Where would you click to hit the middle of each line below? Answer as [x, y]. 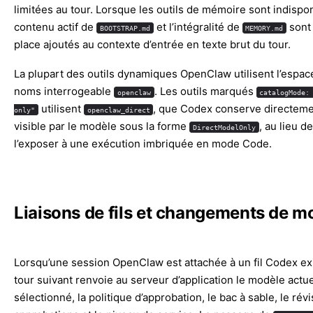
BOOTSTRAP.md [125, 28]
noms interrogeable [64, 91]
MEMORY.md [264, 28]
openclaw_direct [118, 109]
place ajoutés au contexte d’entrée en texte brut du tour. [152, 44]
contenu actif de [55, 27]
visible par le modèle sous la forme [102, 126]
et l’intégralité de [198, 27]
